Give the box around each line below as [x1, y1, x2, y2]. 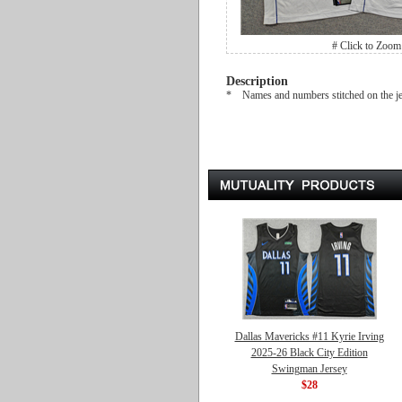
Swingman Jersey [271, 363, 347, 375]
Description [226, 74, 288, 88]
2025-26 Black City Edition [250, 346, 368, 359]
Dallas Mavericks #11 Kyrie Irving [234, 330, 384, 343]
